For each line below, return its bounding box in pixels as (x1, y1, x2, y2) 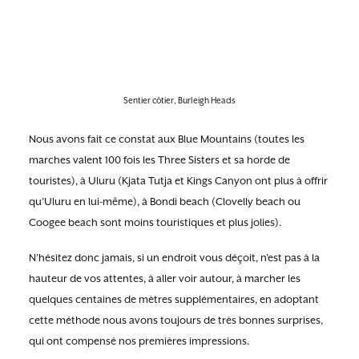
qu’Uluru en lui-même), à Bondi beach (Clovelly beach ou (29, 196, 301, 208)
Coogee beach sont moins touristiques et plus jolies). (29, 216, 281, 228)
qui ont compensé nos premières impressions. (29, 335, 249, 347)
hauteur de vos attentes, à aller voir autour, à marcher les (29, 272, 301, 284)
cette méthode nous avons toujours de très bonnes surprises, (29, 314, 323, 326)
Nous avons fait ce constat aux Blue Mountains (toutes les (29, 133, 305, 145)
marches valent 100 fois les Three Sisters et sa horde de (29, 154, 290, 166)
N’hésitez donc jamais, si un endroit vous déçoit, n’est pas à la (29, 252, 320, 264)
